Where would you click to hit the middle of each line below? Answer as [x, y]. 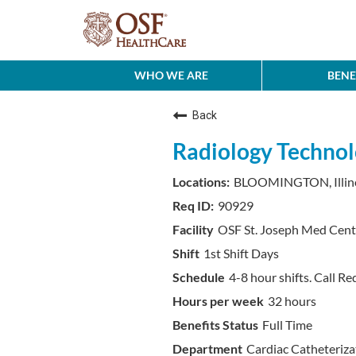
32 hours [292, 301]
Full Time [287, 325]
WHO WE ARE [171, 75]
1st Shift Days [241, 253]
